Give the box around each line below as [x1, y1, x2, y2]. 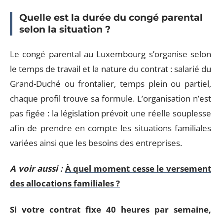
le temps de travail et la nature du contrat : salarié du [10, 63, 211, 74]
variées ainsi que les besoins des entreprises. [10, 137, 182, 148]
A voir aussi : [10, 163, 63, 174]
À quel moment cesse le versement [65, 163, 212, 174]
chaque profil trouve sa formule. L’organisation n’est [10, 92, 211, 104]
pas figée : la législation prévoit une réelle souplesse [10, 107, 211, 119]
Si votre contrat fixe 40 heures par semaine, [10, 203, 211, 215]
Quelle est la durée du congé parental [19, 12, 203, 23]
